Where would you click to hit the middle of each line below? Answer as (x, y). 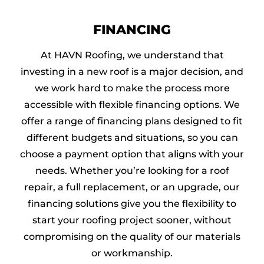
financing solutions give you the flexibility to (132, 204)
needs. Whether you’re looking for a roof (132, 171)
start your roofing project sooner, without (132, 220)
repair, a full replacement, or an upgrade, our (132, 187)
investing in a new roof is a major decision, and (132, 72)
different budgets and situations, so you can (132, 138)
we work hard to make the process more (132, 88)
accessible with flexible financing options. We (132, 105)
